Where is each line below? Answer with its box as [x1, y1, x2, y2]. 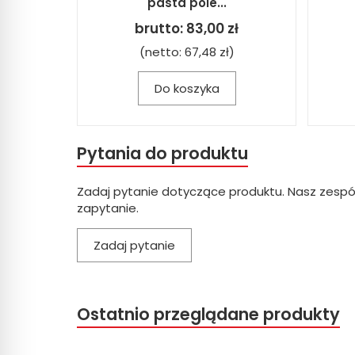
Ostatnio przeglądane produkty [77, 302, 340, 326]
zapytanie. [77, 199, 139, 216]
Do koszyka [154, 79, 219, 97]
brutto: [135, 18, 186, 38]
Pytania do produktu [77, 141, 248, 165]
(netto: [139, 43, 185, 60]
